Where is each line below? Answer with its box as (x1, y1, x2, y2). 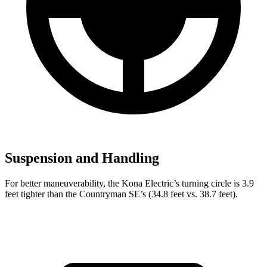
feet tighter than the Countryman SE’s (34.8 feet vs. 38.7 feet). (5, 188, 238, 199)
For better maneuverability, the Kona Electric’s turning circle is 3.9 (5, 178, 254, 188)
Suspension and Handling (5, 150, 159, 166)
